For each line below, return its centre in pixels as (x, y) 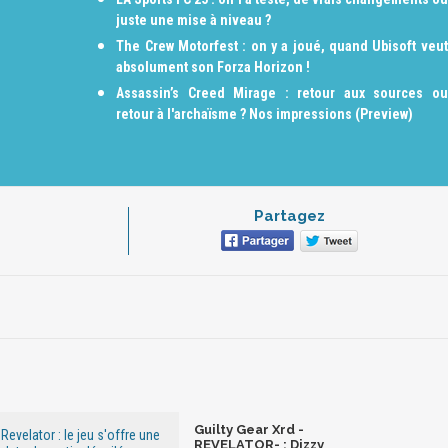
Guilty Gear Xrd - (249, 430)
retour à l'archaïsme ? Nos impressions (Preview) (265, 114)
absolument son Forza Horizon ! (213, 67)
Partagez (289, 216)
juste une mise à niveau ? (194, 20)
